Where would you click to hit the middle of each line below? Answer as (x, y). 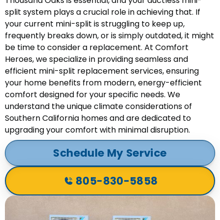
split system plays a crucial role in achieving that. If (103, 12)
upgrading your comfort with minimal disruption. (97, 130)
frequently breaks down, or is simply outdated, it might (110, 36)
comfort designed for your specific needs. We (93, 95)
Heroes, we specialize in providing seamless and (96, 59)
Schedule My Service (110, 153)
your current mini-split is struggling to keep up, (95, 24)
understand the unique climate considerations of (98, 107)
